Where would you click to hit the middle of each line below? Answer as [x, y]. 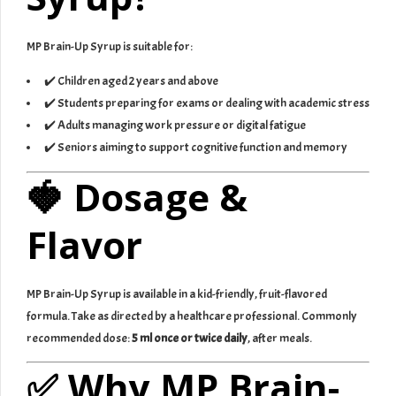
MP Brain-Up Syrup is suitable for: [110, 46]
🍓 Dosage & [137, 196]
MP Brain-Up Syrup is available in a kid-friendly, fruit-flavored [177, 294]
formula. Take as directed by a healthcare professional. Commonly [192, 316]
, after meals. [280, 339]
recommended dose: [79, 339]
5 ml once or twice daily [190, 339]
